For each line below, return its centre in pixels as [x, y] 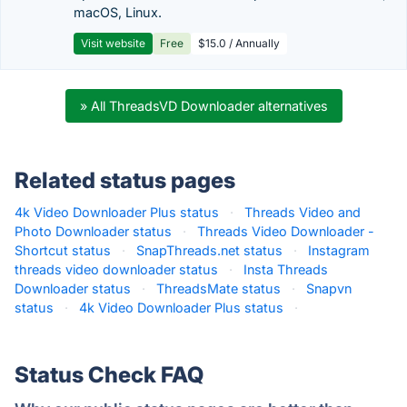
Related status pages [125, 180]
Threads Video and [303, 212]
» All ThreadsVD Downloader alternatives [203, 106]
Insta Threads [286, 269]
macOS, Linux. [118, 12]
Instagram [339, 250]
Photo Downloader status [93, 231]
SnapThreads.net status [209, 250]
